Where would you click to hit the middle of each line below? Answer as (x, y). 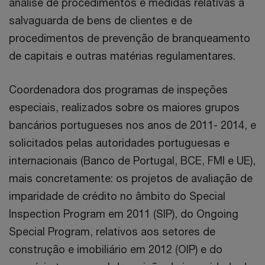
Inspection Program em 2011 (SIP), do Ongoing (124, 214)
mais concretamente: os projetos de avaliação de (131, 178)
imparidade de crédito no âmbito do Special (117, 196)
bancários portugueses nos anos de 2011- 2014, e (132, 125)
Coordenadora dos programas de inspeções (118, 89)
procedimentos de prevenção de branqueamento (130, 38)
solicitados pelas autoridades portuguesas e (119, 143)
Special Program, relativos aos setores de (112, 231)
